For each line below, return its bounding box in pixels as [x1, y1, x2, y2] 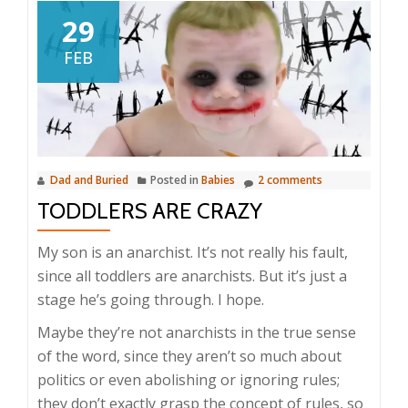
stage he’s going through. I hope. [37, 289, 264, 310]
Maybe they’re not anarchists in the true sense [37, 321, 356, 342]
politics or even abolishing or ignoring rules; [37, 369, 340, 390]
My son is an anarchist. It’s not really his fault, [37, 241, 348, 262]
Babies [201, 171, 235, 188]
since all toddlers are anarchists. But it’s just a [37, 265, 347, 286]
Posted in [150, 171, 201, 188]
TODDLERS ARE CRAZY [37, 197, 262, 224]
